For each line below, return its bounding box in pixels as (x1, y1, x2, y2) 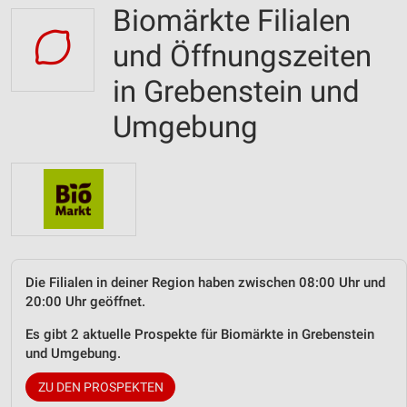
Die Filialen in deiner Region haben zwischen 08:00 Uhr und (25, 273, 385, 291)
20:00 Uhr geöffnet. (25, 293, 145, 310)
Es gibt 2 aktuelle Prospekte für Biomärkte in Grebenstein (25, 325, 374, 342)
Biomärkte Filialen (113, 3, 351, 38)
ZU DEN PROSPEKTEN (37, 379, 164, 394)
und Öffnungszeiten (113, 38, 372, 74)
